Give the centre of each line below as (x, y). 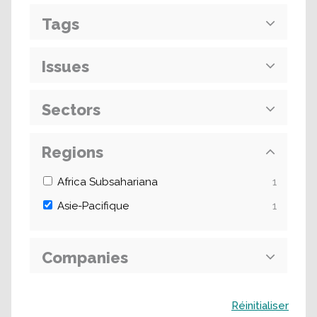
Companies (85, 257)
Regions (73, 152)
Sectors (71, 109)
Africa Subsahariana (108, 182)
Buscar (42, 300)
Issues (65, 67)
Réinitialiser (260, 306)
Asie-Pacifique (93, 206)
